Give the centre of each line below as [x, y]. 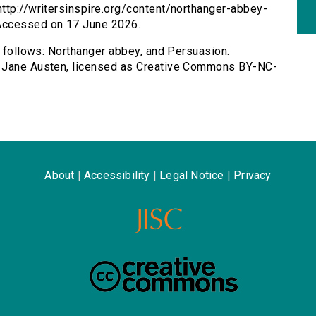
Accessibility [117, 176]
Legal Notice [192, 176]
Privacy [253, 176]
